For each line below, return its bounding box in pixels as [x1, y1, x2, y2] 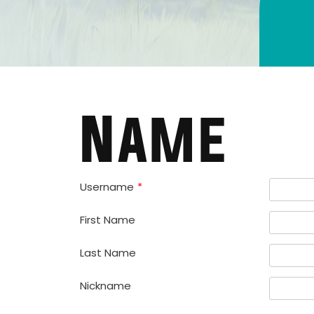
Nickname [80, 278, 131, 293]
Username [80, 179, 134, 194]
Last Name [80, 245, 136, 260]
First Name [80, 212, 135, 227]
